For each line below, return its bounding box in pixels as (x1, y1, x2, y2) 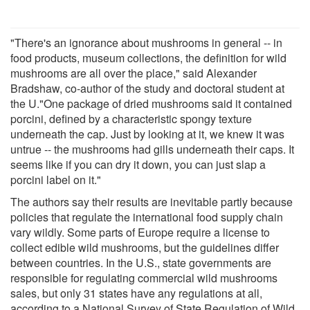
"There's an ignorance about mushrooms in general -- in (10, 34, 282, 51)
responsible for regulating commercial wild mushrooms (10, 269, 277, 286)
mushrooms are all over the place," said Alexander (10, 64, 257, 81)
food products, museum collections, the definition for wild (10, 49, 286, 66)
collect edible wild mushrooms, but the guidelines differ (10, 239, 279, 255)
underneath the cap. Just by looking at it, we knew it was (10, 125, 284, 142)
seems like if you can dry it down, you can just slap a (10, 156, 266, 172)
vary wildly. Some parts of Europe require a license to (10, 224, 270, 240)
